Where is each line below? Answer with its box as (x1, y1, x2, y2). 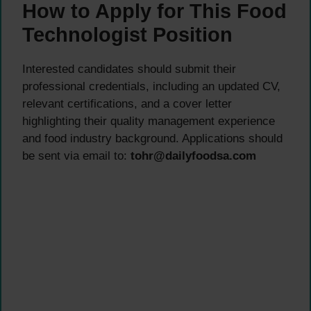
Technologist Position (22, 23, 233, 46)
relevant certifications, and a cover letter (22, 96, 232, 110)
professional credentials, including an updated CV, (22, 79, 280, 93)
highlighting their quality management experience (22, 114, 275, 128)
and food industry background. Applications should (22, 131, 283, 145)
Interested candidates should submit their (22, 62, 236, 76)
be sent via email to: (22, 149, 131, 162)
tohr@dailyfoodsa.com (131, 149, 256, 162)
